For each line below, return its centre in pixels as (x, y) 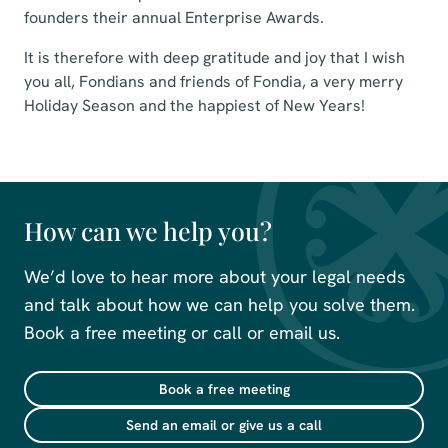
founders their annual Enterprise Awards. (174, 17)
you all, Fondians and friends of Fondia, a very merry (213, 81)
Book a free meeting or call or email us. (182, 332)
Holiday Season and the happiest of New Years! (194, 105)
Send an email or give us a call (224, 425)
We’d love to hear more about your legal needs (214, 276)
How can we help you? (148, 230)
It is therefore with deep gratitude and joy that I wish (214, 57)
